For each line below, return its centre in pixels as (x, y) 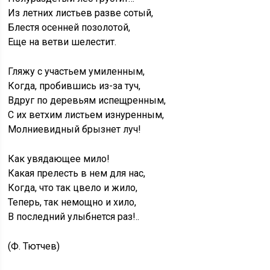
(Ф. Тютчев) (34, 246)
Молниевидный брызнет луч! (75, 130)
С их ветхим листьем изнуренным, (86, 115)
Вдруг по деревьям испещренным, (87, 101)
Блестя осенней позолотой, (69, 28)
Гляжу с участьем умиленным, (77, 72)
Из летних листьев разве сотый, (81, 13)
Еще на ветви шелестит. (62, 42)
